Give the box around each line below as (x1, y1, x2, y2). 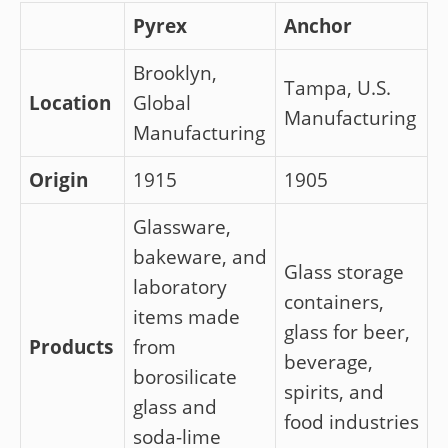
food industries (284, 408, 419, 435)
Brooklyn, (133, 59, 217, 86)
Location (29, 89, 111, 116)
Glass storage (284, 258, 404, 285)
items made (133, 303, 240, 330)
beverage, (284, 348, 373, 375)
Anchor (284, 12, 352, 39)
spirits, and (284, 378, 384, 405)
